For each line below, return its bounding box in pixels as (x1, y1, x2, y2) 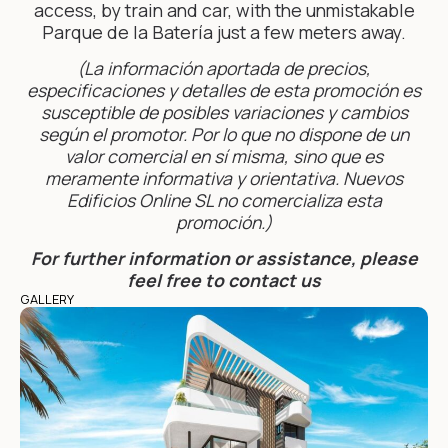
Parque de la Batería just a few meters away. (42, 19, 406, 44)
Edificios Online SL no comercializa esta (66, 188, 382, 213)
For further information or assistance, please (30, 246, 418, 271)
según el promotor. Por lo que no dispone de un (39, 122, 409, 147)
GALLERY (20, 290, 74, 309)
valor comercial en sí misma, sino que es (65, 144, 383, 169)
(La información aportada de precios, (77, 56, 371, 81)
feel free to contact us (127, 268, 321, 293)
